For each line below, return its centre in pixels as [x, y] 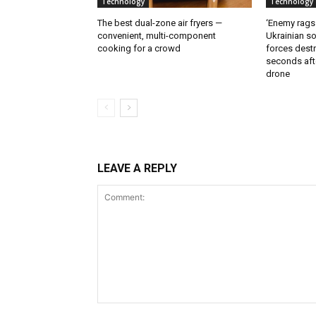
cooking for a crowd [139, 49]
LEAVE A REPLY [137, 169]
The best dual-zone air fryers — [160, 23]
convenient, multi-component [157, 36]
